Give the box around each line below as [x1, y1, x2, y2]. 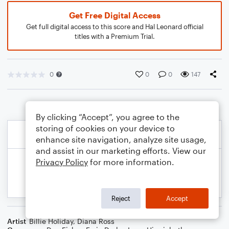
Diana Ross [77, 217, 114, 225]
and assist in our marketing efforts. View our [36, 146, 206, 155]
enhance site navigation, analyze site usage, [36, 134, 207, 144]
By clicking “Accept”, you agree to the [36, 112, 179, 122]
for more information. [88, 157, 174, 167]
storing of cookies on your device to [36, 123, 175, 133]
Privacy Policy [36, 157, 88, 167]
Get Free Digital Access [68, 10, 161, 20]
